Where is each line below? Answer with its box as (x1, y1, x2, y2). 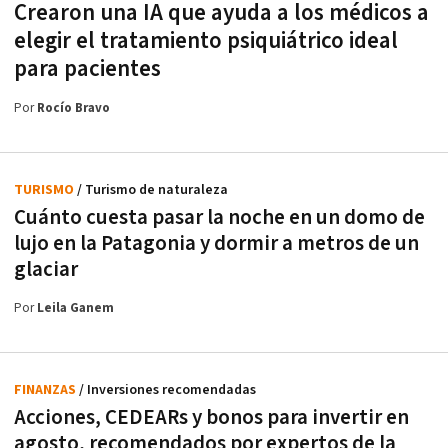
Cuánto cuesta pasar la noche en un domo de (14, 204, 425, 232)
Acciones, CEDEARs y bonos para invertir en (14, 404, 409, 432)
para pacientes (14, 54, 161, 85)
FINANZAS (14, 381, 79, 400)
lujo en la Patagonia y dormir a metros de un (14, 230, 419, 258)
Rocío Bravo (37, 100, 110, 118)
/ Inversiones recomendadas (79, 381, 256, 400)
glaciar (14, 256, 78, 284)
